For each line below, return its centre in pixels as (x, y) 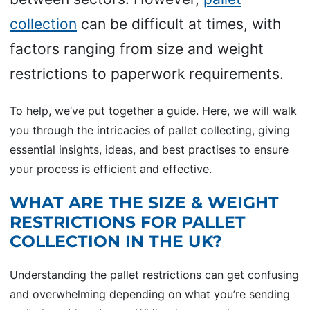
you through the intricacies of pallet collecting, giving (150, 130)
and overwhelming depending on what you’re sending (150, 294)
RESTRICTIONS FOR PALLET (128, 221)
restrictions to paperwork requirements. (147, 74)
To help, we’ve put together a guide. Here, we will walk (153, 110)
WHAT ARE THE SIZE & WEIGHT (144, 202)
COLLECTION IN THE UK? (116, 241)
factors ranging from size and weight (137, 49)
